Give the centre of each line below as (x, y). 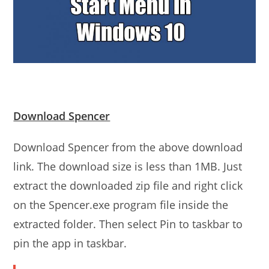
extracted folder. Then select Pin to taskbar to (128, 224)
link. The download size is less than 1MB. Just (128, 167)
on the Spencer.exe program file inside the (121, 205)
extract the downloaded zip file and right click (128, 186)
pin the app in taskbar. (70, 243)
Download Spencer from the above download (128, 147)
